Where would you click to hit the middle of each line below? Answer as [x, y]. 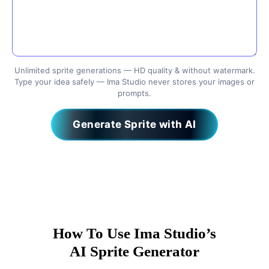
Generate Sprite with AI [134, 124]
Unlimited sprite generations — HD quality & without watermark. [134, 70]
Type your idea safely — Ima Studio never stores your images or [134, 82]
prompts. [134, 93]
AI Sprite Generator [134, 251]
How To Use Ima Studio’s [134, 233]
